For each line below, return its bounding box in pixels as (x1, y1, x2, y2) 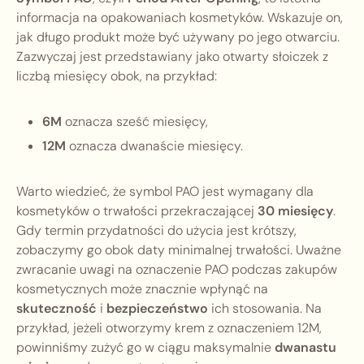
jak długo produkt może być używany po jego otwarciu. (16, 28, 340, 46)
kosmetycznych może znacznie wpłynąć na (16, 280, 268, 298)
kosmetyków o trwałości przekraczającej (16, 202, 258, 220)
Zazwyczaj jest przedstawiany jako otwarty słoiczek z (16, 48, 328, 66)
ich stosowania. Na (208, 300, 322, 318)
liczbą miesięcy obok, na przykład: (16, 67, 217, 85)
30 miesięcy (258, 202, 333, 220)
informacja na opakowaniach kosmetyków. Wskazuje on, (16, 9, 343, 27)
